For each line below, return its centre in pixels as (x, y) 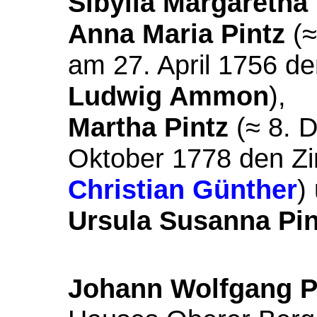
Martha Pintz (148, 127)
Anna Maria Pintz (177, 34)
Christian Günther (183, 189)
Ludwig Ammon (168, 96)
